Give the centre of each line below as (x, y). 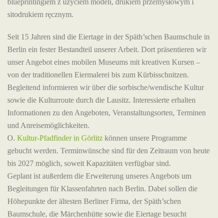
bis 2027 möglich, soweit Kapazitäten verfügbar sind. (89, 163)
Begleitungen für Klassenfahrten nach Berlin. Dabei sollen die (102, 188)
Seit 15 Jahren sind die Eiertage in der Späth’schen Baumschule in (109, 36)
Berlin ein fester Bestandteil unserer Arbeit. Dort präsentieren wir (107, 49)
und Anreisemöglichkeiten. (48, 125)
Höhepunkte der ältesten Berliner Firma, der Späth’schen (94, 201)
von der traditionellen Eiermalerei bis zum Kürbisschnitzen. (98, 74)
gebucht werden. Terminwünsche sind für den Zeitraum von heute (109, 150)
